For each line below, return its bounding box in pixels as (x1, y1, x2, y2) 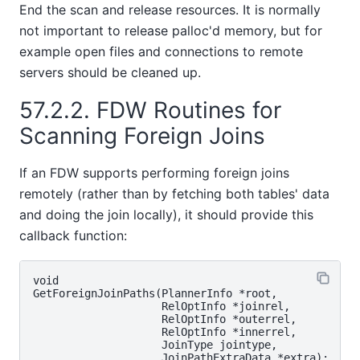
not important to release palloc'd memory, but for (19, 22, 322, 39)
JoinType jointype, (33, 338, 277, 352)
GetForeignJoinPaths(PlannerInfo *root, (33, 287, 277, 301)
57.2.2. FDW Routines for (19, 96, 281, 125)
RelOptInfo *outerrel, (33, 313, 297, 326)
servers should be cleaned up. (19, 63, 201, 80)
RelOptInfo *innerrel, (33, 325, 297, 339)
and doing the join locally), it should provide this (19, 206, 313, 223)
